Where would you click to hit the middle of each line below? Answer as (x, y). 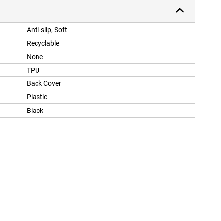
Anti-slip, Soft (47, 30)
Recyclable (43, 44)
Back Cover (44, 84)
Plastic (37, 97)
